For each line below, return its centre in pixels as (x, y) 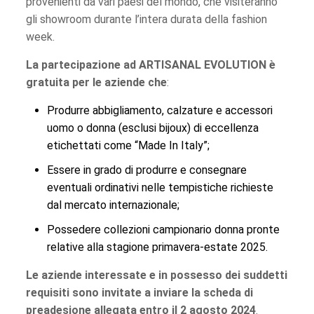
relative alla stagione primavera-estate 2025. (157, 247)
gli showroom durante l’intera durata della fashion (146, 20)
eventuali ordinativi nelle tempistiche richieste (160, 188)
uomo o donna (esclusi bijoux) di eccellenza (152, 128)
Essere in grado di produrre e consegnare (146, 170)
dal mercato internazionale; (113, 205)
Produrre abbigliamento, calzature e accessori (159, 111)
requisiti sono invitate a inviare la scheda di (139, 293)
